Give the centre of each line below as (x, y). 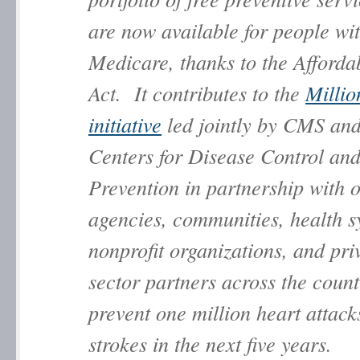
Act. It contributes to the (197, 93)
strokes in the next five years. (214, 344)
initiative (125, 124)
